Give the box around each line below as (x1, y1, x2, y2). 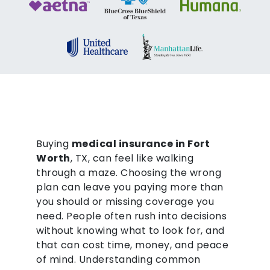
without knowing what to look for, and (36, 224, 225, 238)
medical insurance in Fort (71, 137, 210, 151)
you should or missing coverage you (36, 195, 214, 209)
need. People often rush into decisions (36, 209, 227, 224)
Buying (36, 137, 72, 151)
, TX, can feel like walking (70, 151, 193, 166)
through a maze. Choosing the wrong (36, 166, 221, 180)
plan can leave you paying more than (36, 180, 224, 195)
